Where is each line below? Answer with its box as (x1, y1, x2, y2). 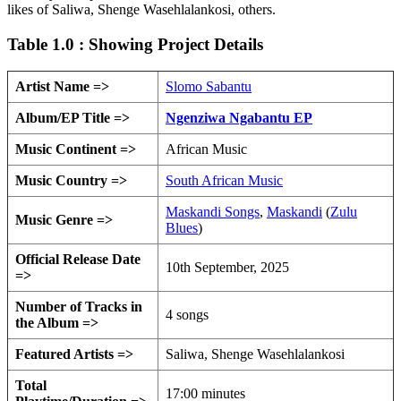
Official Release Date (15, 252, 141, 268)
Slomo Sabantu (166, 79, 252, 95)
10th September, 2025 (166, 260, 289, 276)
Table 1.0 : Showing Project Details (7, 34, 263, 54)
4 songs (166, 307, 209, 323)
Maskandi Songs (166, 204, 260, 220)
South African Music (166, 173, 283, 189)
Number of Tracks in (15, 299, 142, 315)
